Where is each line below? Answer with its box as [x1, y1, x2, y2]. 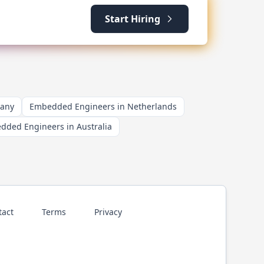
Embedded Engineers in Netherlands [29, 101, 177, 112]
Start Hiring [105, 12, 160, 25]
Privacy [94, 206, 122, 217]
